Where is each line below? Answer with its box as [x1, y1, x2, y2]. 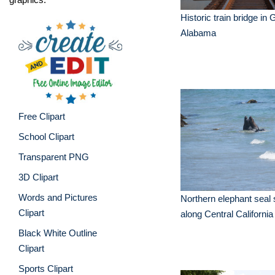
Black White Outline [18, 227, 97, 238]
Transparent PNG [18, 151, 89, 162]
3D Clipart [18, 171, 58, 182]
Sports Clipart [18, 263, 73, 274]
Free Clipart [18, 110, 65, 122]
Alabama [180, 28, 216, 38]
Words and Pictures [18, 192, 98, 203]
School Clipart [18, 131, 74, 142]
